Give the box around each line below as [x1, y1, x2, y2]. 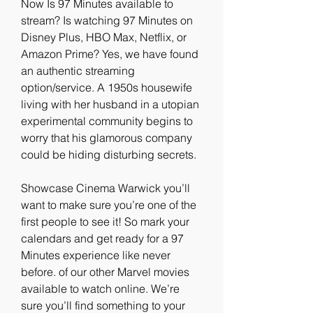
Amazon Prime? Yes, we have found [21, 47, 198, 61]
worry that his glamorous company [21, 131, 192, 145]
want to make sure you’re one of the [21, 198, 196, 212]
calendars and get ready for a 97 [21, 231, 184, 245]
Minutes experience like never [21, 248, 170, 262]
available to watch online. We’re [21, 282, 180, 296]
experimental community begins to [21, 114, 193, 128]
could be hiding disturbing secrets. [21, 147, 196, 161]
